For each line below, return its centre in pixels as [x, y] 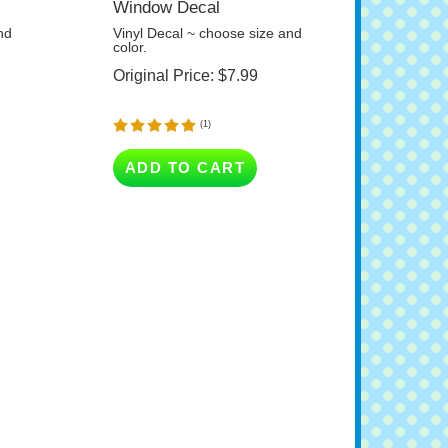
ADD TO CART [185, 149]
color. [129, 28]
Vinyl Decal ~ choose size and [207, 14]
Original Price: [163, 57]
